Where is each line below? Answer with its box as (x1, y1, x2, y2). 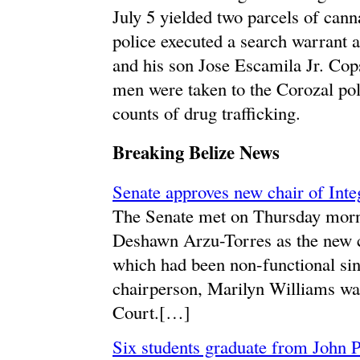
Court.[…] (112, 300, 190, 325)
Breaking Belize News (112, 138, 280, 166)
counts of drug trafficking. (112, 100, 301, 125)
